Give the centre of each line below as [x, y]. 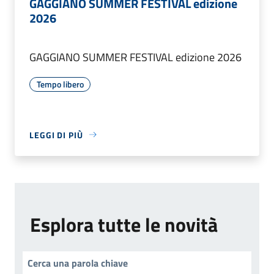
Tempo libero [60, 84]
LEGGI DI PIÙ [56, 135]
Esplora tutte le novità [124, 224]
